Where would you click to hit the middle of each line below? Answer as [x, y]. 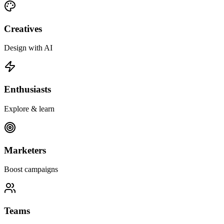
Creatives [23, 28]
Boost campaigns [31, 169]
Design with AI [28, 48]
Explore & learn [29, 108]
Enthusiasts [27, 89]
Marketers [25, 150]
